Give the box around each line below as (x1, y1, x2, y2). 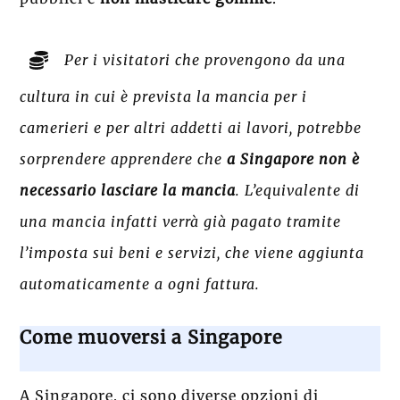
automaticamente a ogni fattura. (20, 275, 261, 294)
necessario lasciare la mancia (20, 181, 237, 200)
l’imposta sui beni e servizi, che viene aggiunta (20, 244, 365, 262)
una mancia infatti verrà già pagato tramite (20, 212, 342, 231)
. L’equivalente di (236, 181, 361, 200)
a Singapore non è (227, 150, 361, 169)
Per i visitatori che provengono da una (64, 51, 346, 70)
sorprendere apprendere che (20, 150, 228, 169)
